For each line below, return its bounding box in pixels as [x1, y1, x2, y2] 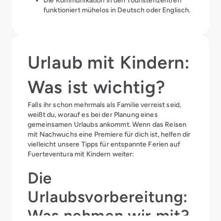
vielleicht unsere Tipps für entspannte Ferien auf [28, 140, 180, 148]
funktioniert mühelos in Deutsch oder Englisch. [43, 6, 191, 14]
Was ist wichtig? [28, 76, 165, 98]
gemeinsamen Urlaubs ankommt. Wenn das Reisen [28, 120, 187, 128]
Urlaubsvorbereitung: [28, 187, 188, 206]
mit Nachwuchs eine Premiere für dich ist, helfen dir [28, 130, 191, 138]
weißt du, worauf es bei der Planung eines [28, 110, 158, 118]
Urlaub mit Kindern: [28, 52, 190, 73]
